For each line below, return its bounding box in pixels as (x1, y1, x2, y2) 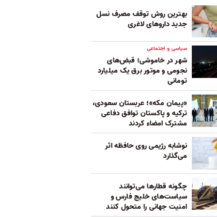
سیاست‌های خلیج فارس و (110, 190, 187, 202)
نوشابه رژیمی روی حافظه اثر (105, 140, 187, 152)
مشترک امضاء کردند (129, 118, 187, 130)
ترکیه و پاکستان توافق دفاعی (101, 108, 187, 120)
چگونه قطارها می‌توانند (119, 180, 187, 192)
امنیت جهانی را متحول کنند (106, 201, 187, 213)
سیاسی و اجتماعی (146, 44, 187, 53)
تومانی (167, 75, 187, 87)
